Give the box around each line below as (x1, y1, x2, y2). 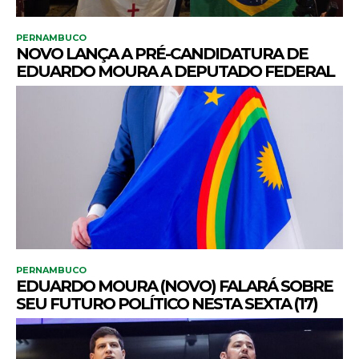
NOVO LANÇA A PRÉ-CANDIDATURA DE (16, 44, 308, 63)
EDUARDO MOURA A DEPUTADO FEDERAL (16, 62, 334, 81)
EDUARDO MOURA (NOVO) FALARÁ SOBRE (16, 276, 333, 296)
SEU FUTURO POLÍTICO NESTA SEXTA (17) (16, 294, 317, 313)
